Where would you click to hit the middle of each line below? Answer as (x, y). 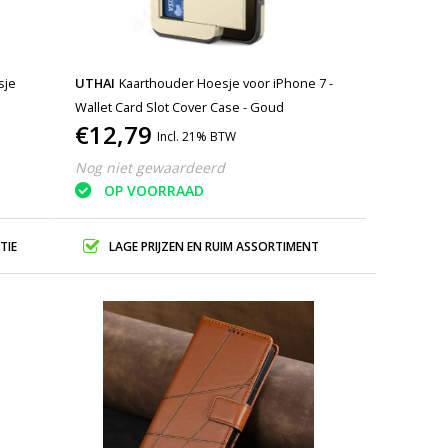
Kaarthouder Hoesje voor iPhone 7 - (226, 83)
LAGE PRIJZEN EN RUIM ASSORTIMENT (213, 246)
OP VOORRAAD (154, 191)
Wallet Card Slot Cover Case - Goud (180, 107)
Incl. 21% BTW (197, 136)
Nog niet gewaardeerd (150, 167)
